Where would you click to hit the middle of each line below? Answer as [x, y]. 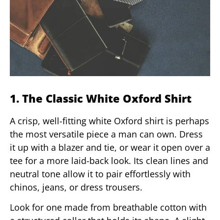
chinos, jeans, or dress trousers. [76, 187]
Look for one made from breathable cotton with [108, 207]
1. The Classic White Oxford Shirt [101, 98]
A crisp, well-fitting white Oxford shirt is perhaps [110, 121]
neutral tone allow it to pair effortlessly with [100, 174]
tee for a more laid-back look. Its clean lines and [109, 160]
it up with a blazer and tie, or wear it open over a [110, 147]
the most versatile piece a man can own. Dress [106, 134]
